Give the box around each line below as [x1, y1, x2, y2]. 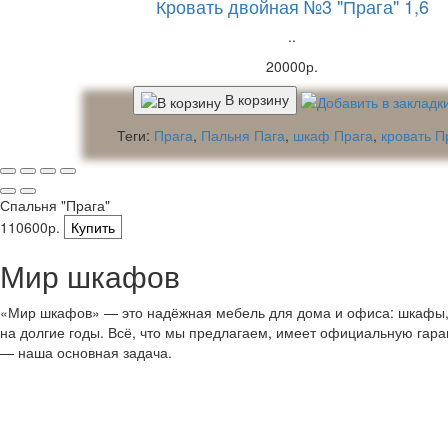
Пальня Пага [201, 124, 285, 145]
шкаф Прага [293, 124, 373, 145]
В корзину [225, 89, 289, 110]
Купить [71, 216, 115, 237]
